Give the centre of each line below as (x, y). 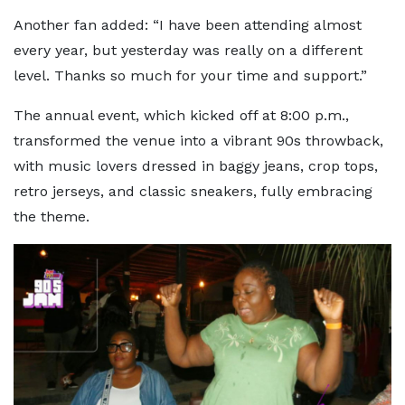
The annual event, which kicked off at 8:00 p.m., (181, 115)
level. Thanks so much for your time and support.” (190, 75)
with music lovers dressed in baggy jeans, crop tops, (196, 165)
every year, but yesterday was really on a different (188, 50)
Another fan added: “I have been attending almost (188, 24)
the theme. (52, 216)
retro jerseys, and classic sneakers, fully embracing (193, 191)
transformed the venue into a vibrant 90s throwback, (198, 140)
